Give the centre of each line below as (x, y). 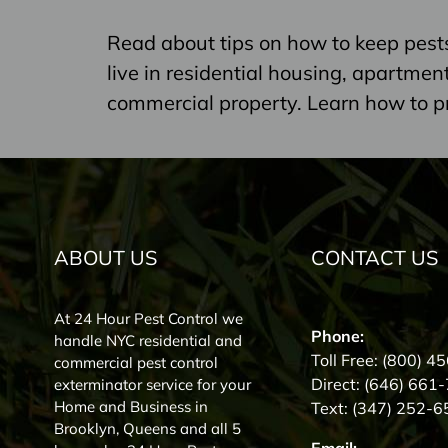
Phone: (337, 335)
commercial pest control (135, 362)
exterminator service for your (152, 384)
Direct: (337, 383)
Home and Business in (130, 406)
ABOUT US (105, 257)
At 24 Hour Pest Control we (148, 318)
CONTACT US (374, 257)
